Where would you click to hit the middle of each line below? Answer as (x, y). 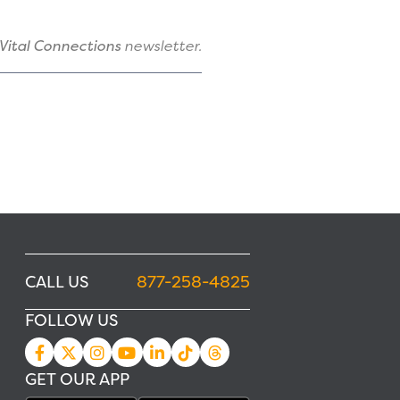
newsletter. (161, 46)
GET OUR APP (77, 379)
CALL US (57, 281)
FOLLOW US (71, 321)
